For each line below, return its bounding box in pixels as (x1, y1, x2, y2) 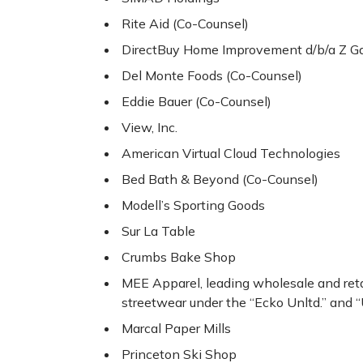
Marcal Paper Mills (122, 320, 231, 337)
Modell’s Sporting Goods (122, 197, 265, 214)
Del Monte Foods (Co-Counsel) (122, 67, 302, 84)
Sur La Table (122, 223, 195, 240)
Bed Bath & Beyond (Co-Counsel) (122, 171, 318, 188)
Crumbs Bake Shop (122, 249, 236, 266)
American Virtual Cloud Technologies (122, 145, 340, 162)
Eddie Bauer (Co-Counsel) (122, 93, 271, 110)
